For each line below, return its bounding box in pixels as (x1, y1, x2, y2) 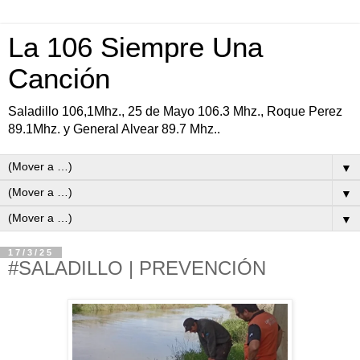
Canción (8, 63, 110, 94)
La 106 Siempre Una (8, 32, 263, 63)
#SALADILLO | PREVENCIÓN (8, 257, 266, 279)
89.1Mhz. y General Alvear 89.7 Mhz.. (8, 122, 220, 136)
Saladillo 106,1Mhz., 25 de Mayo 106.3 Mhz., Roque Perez (8, 104, 342, 118)
